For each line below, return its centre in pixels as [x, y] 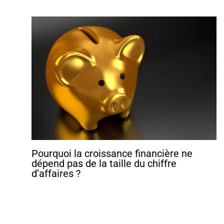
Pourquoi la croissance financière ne [112, 154]
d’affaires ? [56, 174]
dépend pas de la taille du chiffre [104, 164]
